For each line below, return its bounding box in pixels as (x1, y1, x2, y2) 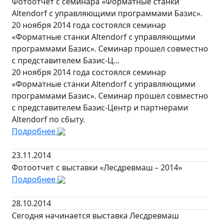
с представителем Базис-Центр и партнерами (12, 102, 188, 113)
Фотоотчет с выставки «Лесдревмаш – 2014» (12, 162, 182, 173)
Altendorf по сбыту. (12, 113, 85, 125)
